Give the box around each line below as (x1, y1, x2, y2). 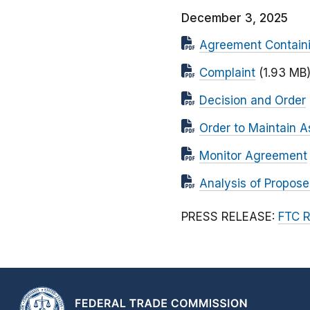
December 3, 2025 (181, 11, 288, 26)
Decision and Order (199, 93, 306, 108)
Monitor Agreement (199, 149, 307, 163)
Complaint (199, 66, 255, 80)
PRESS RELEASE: (181, 210, 278, 224)
